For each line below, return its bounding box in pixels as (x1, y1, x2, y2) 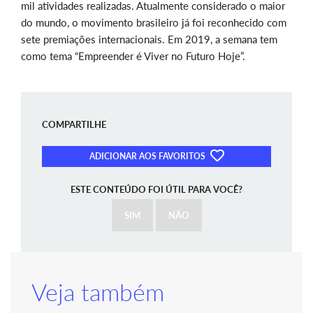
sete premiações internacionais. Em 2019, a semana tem (21, 33, 277, 46)
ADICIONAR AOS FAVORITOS (89, 150, 208, 161)
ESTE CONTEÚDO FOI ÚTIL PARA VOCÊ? (71, 184, 242, 196)
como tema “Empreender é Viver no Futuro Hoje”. (21, 50, 245, 63)
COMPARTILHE (42, 119, 106, 131)
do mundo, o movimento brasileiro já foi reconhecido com (21, 16, 286, 29)
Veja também (31, 277, 164, 307)
